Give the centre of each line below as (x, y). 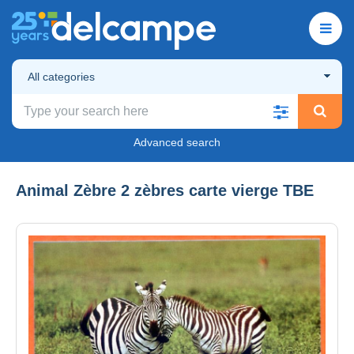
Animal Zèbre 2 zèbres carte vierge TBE (165, 190)
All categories (61, 76)
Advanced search (177, 142)
